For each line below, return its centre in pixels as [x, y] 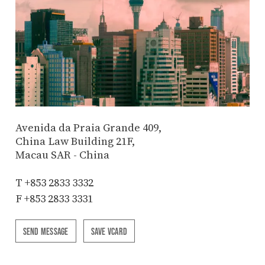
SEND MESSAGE [46, 231]
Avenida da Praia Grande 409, [88, 127]
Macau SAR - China [62, 154]
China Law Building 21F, [75, 141]
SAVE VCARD [109, 231]
